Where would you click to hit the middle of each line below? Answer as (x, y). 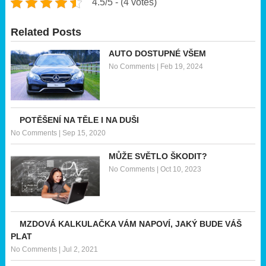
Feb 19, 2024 (181, 67)
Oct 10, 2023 (180, 169)
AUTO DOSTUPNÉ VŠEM (157, 54)
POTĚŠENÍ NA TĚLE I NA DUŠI (79, 120)
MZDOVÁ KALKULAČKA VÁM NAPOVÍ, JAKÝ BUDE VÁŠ (130, 224)
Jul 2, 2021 (80, 250)
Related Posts (46, 32)
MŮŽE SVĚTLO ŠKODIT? (158, 156)
